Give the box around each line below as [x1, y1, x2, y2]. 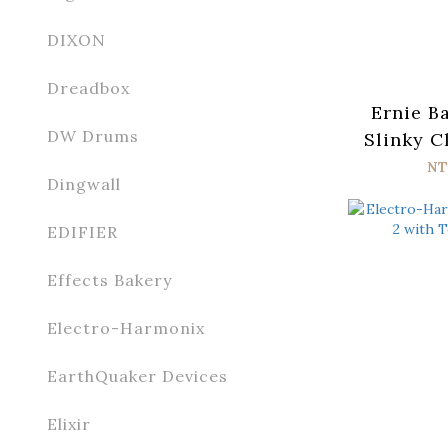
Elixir [47, 414, 91, 434]
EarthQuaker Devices [47, 366, 228, 386]
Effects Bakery [47, 270, 172, 290]
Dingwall [47, 174, 121, 194]
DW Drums [47, 126, 139, 146]
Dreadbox [47, 78, 130, 98]
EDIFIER [47, 222, 118, 242]
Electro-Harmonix [47, 318, 205, 338]
